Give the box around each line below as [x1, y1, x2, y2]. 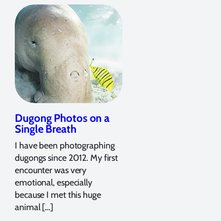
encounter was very [15, 164, 87, 176]
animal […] [15, 201, 54, 213]
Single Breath [15, 122, 76, 136]
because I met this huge [15, 189, 101, 200]
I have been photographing [15, 140, 115, 151]
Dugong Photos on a [15, 111, 110, 125]
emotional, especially [15, 177, 92, 188]
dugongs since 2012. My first [15, 152, 118, 163]
